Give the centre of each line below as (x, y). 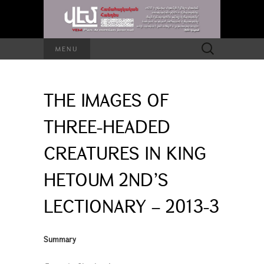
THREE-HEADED (107, 126)
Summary (60, 239)
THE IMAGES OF (106, 99)
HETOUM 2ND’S (106, 179)
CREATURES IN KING (125, 152)
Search (207, 44)
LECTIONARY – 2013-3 (131, 205)
